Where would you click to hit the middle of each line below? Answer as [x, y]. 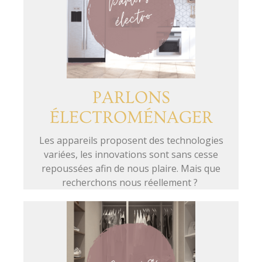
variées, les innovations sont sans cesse [131, 155]
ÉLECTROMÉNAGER [131, 118]
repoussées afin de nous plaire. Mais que [131, 169]
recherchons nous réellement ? [131, 183]
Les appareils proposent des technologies [131, 141]
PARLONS [131, 98]
